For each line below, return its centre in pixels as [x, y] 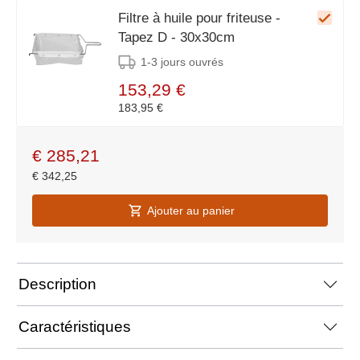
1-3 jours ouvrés [182, 62]
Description [57, 284]
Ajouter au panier [190, 211]
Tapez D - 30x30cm [176, 37]
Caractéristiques [75, 327]
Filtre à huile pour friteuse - [199, 18]
